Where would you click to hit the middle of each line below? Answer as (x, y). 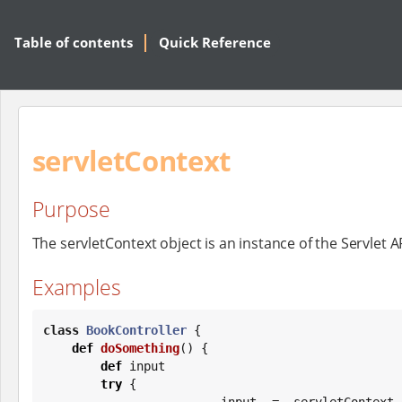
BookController (136, 330)
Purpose (71, 210)
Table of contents (74, 43)
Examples (76, 287)
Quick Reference (215, 43)
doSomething (140, 348)
